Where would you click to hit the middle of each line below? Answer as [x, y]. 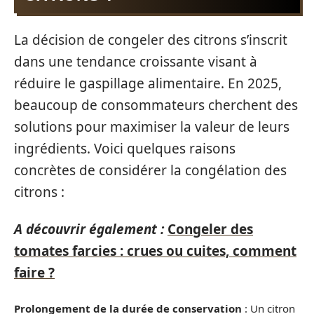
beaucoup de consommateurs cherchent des [156, 105]
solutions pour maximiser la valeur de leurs [152, 127]
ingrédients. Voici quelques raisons [125, 148]
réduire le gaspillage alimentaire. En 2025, [148, 83]
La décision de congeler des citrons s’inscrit [151, 40]
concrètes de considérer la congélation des [150, 170]
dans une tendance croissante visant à [136, 61]
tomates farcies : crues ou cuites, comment [155, 251]
